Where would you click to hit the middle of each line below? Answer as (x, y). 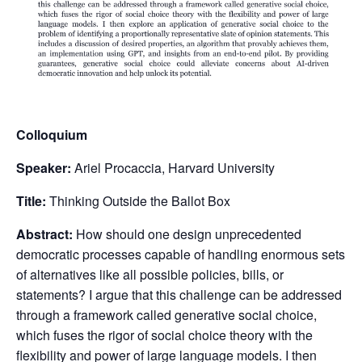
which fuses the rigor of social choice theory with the (164, 335)
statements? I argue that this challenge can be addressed (179, 295)
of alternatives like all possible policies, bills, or (150, 275)
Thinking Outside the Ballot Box (138, 201)
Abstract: (44, 234)
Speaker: (45, 168)
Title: (31, 201)
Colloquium (52, 135)
